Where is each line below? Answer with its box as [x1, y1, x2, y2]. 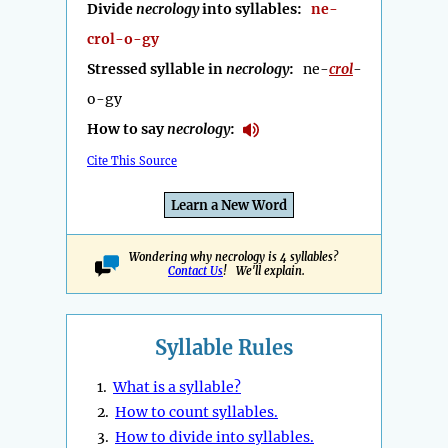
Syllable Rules [155, 335, 293, 361]
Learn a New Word [171, 197, 287, 215]
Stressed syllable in [87, 60, 226, 79]
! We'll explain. [223, 264, 305, 279]
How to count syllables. [115, 403, 278, 422]
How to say [87, 120, 167, 139]
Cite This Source [87, 154, 177, 169]
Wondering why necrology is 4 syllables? [129, 250, 344, 265]
